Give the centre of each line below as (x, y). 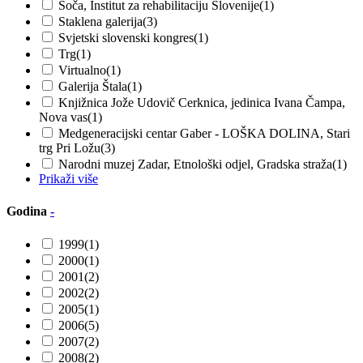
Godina (28, 211)
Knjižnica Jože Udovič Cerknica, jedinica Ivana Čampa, (202, 103)
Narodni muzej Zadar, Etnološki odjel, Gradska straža (195, 164)
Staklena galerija (100, 22)
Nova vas (63, 117)
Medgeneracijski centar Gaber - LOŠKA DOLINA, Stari (204, 134)
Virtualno (82, 70)
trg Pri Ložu (70, 148)
